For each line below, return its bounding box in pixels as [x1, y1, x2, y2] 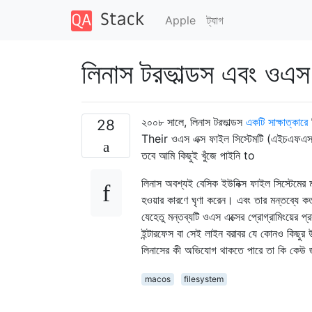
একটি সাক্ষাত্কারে [246, 114, 308, 129]
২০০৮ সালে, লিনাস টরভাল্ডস [141, 114, 246, 129]
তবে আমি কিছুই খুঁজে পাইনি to [141, 148, 255, 162]
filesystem [184, 273, 224, 284]
